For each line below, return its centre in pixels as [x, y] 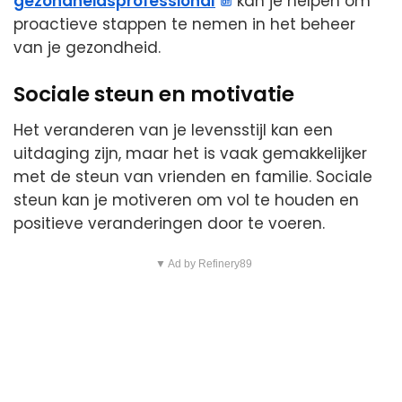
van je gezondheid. [87, 47]
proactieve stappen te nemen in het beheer [184, 24]
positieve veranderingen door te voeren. [169, 224]
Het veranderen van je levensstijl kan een [173, 131]
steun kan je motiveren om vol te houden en [186, 201]
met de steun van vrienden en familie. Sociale [193, 177]
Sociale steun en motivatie [154, 94]
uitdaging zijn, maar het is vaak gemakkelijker [190, 154]
